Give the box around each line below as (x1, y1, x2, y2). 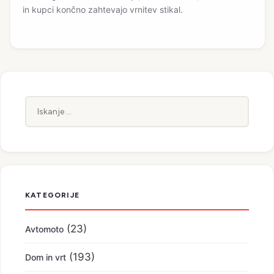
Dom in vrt (25, 252, 66, 263)
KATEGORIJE (25, 191, 80, 200)
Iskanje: (24, 97, 62, 109)
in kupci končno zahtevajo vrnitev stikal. (23, 4, 183, 15)
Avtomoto (25, 224, 64, 235)
